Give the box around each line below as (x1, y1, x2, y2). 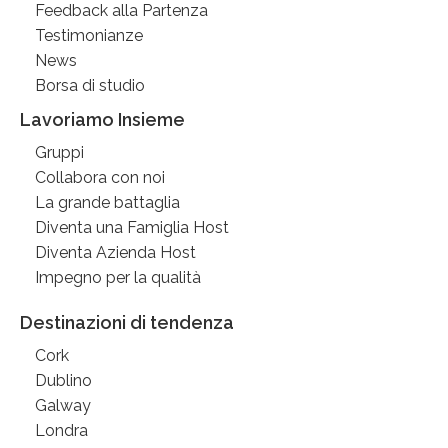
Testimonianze (35, 25, 143, 45)
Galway (35, 395, 91, 415)
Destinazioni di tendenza (20, 311, 234, 333)
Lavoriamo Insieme (20, 108, 185, 130)
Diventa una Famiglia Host (35, 217, 229, 237)
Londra (35, 420, 88, 440)
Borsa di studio (35, 75, 145, 95)
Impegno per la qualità (35, 267, 201, 287)
